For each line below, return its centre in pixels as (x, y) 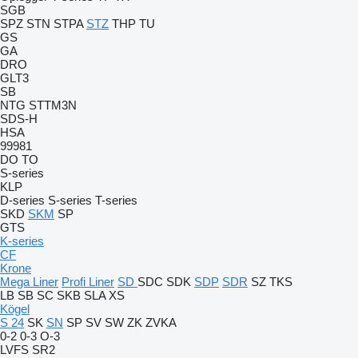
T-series (116, 200)
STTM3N (53, 105)
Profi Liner (88, 282)
